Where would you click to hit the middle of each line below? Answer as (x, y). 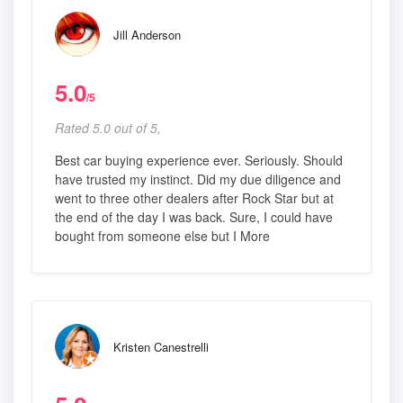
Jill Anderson (147, 35)
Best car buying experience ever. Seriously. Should (199, 161)
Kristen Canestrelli (161, 347)
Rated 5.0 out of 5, (108, 128)
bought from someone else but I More (162, 236)
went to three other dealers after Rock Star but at (194, 198)
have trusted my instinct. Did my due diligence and (198, 179)
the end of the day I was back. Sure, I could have (194, 217)
